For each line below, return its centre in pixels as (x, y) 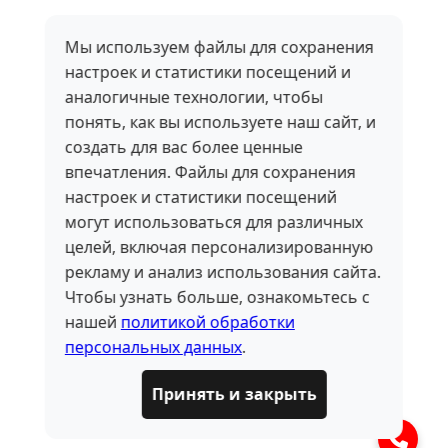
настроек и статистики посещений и (207, 72)
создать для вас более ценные (183, 147)
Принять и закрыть (234, 394)
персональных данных (153, 347)
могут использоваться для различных (213, 222)
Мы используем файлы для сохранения (219, 47)
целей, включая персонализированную (218, 247)
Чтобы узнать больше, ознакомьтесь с (217, 297)
